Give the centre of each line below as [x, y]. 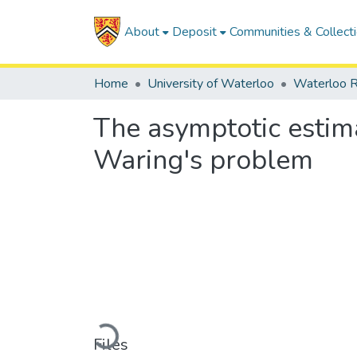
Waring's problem [203, 160]
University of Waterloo [211, 84]
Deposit [194, 32]
